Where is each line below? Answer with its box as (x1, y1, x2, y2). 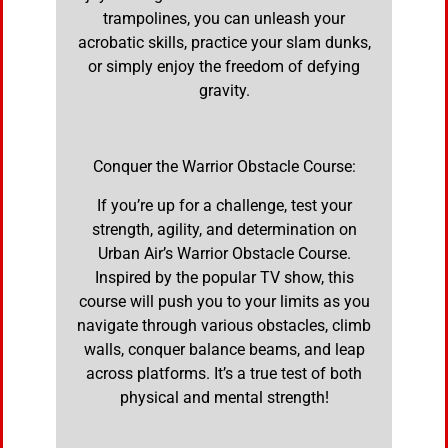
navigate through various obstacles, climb (77, 315, 371, 335)
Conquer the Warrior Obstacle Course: (92, 157, 356, 177)
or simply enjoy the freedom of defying (88, 56, 360, 76)
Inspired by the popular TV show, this (94, 267, 354, 287)
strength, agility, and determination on (91, 219, 357, 239)
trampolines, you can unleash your (103, 8, 345, 28)
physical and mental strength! (119, 387, 329, 407)
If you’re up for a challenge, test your (96, 195, 352, 215)
